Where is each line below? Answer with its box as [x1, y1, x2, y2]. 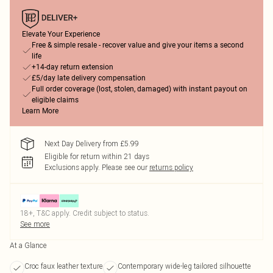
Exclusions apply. [44, 163, 100, 172]
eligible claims [32, 96, 79, 104]
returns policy [149, 163, 193, 172]
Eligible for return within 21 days [44, 152, 149, 161]
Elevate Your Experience [22, 30, 100, 38]
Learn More [22, 107, 58, 115]
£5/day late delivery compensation [32, 74, 146, 82]
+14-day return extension [32, 63, 113, 71]
